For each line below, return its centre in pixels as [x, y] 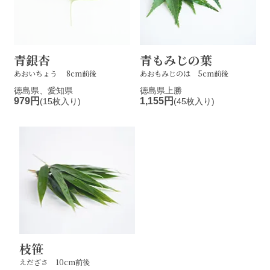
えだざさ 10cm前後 [54, 262]
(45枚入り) [194, 101]
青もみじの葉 [176, 60]
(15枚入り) [61, 101]
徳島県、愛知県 [44, 90]
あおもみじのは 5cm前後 [184, 73]
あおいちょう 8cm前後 [55, 73]
